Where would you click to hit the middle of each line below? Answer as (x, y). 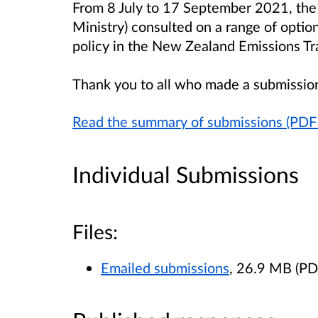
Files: (95, 232)
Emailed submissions (165, 268)
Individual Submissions (186, 174)
